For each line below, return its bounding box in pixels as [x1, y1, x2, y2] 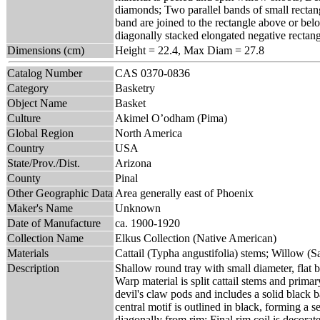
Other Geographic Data [7, 186, 113, 199]
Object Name [7, 96, 67, 109]
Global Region [7, 126, 74, 139]
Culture [7, 111, 41, 124]
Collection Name [7, 231, 84, 244]
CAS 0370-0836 [115, 66, 196, 79]
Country [7, 141, 44, 154]
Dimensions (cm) [7, 44, 84, 56]
